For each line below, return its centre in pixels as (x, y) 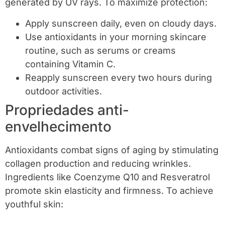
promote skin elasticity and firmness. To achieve (109, 190)
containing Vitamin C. (70, 64)
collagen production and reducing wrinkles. (98, 163)
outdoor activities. (64, 91)
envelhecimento (58, 126)
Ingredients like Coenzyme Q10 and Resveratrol (107, 177)
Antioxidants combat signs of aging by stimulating (112, 150)
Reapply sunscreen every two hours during (119, 77)
